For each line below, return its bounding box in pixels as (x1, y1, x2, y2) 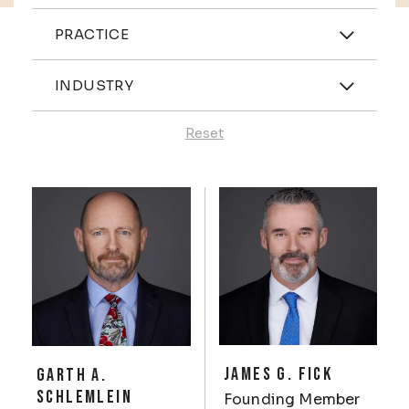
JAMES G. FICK (224, 363, 333, 385)
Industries (31, 59, 151, 87)
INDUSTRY (55, 77, 134, 94)
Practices (31, 8, 140, 36)
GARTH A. (37, 364, 108, 386)
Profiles (17, 186, 106, 214)
